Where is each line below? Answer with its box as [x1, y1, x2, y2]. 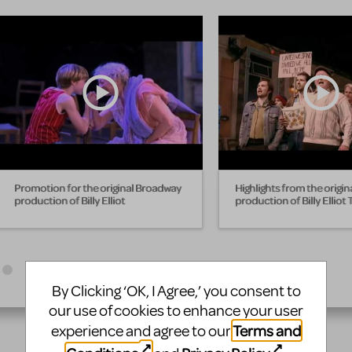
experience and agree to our [51, 321, 233, 342]
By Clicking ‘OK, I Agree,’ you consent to [51, 281, 301, 302]
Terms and [233, 321, 301, 341]
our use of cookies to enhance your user [49, 301, 303, 321]
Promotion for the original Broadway [14, 180, 181, 194]
